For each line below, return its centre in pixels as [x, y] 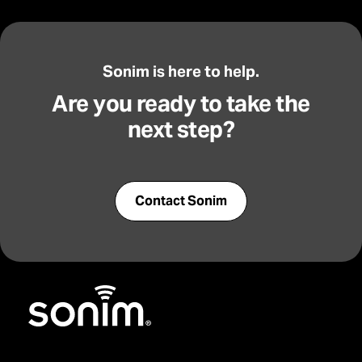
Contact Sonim [181, 200]
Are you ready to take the [181, 103]
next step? [181, 129]
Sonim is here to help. [181, 71]
